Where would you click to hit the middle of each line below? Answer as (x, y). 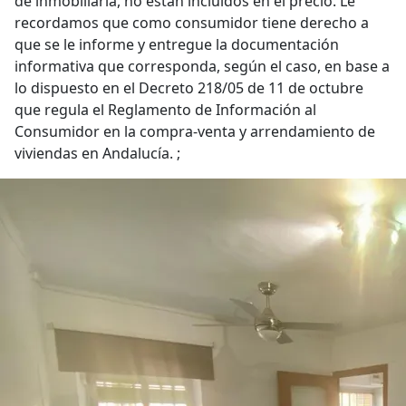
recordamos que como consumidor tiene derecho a (192, 23)
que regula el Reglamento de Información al (165, 110)
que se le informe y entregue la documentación (177, 44)
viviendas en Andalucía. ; (97, 153)
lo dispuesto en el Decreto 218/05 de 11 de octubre (189, 88)
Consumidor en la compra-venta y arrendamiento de (195, 131)
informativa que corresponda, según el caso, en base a (202, 66)
